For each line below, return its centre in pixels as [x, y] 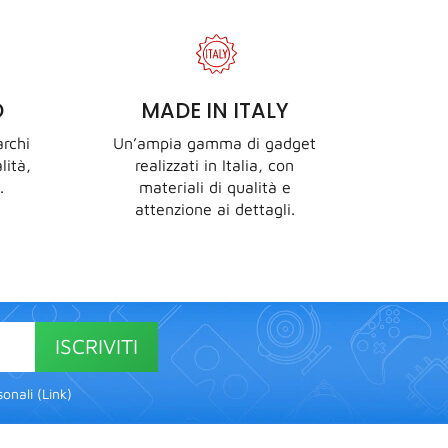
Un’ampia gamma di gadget [215, 142]
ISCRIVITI [96, 346]
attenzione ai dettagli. [214, 208]
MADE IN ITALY [214, 110]
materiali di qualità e [214, 186]
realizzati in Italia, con [215, 164]
